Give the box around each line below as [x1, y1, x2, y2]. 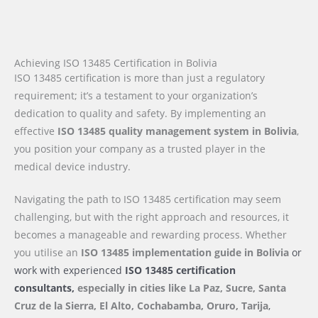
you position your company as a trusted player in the [14, 141, 265, 155]
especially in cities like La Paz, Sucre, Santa [77, 281, 286, 295]
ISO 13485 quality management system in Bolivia [57, 124, 297, 138]
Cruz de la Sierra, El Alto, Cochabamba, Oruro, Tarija [14, 299, 268, 313]
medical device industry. [14, 159, 131, 173]
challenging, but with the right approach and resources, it [14, 210, 289, 224]
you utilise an [14, 246, 81, 260]
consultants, [14, 281, 77, 295]
